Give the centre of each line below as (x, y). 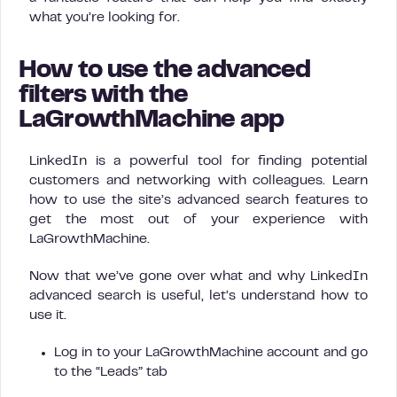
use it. (50, 316)
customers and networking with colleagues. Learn (198, 181)
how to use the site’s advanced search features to (198, 201)
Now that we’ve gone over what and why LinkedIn (198, 277)
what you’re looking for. (105, 18)
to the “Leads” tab (111, 373)
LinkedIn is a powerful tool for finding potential (198, 162)
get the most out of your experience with (198, 220)
